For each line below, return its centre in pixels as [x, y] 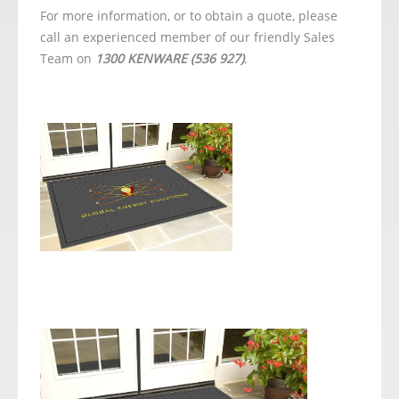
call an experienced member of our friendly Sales [187, 37]
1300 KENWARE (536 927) [170, 58]
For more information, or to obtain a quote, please [189, 16]
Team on [68, 58]
